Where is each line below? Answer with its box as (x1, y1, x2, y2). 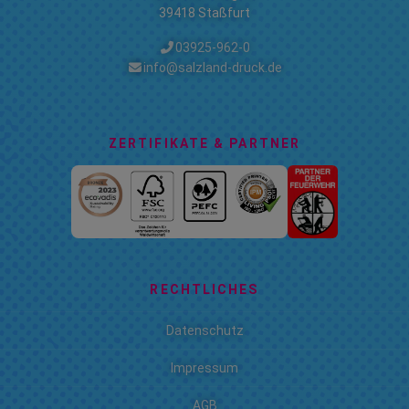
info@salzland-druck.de (143, 59, 282, 75)
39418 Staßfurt (159, 5, 250, 20)
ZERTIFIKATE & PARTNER (108, 135, 301, 151)
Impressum (171, 360, 238, 375)
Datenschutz (165, 322, 244, 338)
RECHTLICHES (150, 281, 259, 297)
